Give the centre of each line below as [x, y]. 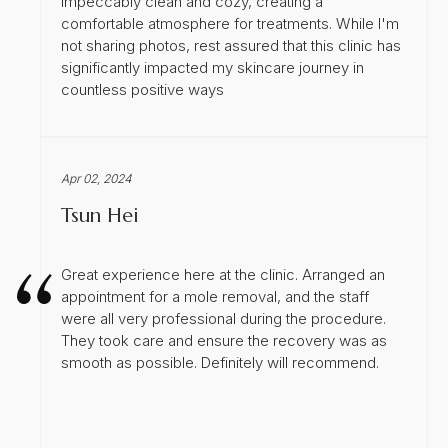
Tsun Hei [100, 215]
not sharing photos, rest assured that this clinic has [231, 45]
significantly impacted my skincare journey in [212, 67]
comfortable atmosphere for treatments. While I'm [230, 23]
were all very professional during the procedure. [223, 318]
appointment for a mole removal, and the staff [215, 296]
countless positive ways [142, 89]
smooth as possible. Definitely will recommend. [220, 362]
